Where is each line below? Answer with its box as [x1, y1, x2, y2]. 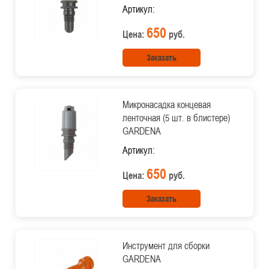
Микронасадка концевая [122, 98, 211, 111]
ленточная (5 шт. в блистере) [122, 111, 230, 124]
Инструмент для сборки [122, 239, 210, 252]
